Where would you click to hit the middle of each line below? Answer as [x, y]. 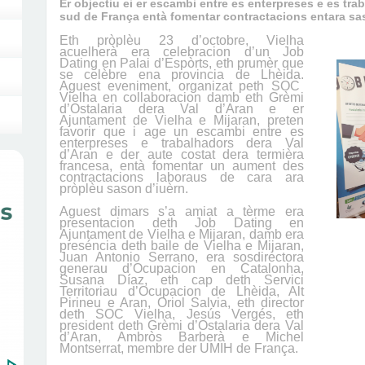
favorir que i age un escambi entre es [182, 132]
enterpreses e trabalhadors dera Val [182, 143]
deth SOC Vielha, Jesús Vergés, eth [182, 314]
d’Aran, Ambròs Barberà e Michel [182, 337]
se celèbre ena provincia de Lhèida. [182, 75]
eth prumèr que [260, 63]
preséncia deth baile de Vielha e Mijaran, [182, 246]
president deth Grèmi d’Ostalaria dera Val [182, 325]
